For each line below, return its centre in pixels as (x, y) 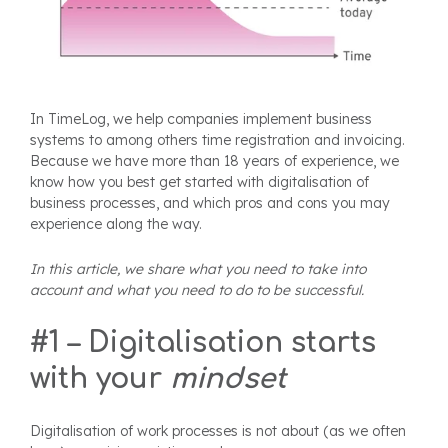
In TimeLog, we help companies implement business (201, 119)
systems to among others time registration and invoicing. (217, 140)
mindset (228, 379)
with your (100, 379)
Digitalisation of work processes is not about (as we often (218, 431)
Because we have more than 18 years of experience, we (214, 161)
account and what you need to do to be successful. (197, 290)
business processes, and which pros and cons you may (210, 203)
